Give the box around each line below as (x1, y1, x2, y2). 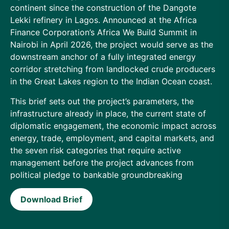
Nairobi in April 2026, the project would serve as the (10, 39, 213, 50)
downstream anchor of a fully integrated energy (10, 52, 196, 62)
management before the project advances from (10, 157, 194, 168)
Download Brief (20, 194, 82, 205)
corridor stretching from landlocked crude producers (10, 64, 215, 75)
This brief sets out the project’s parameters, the (10, 96, 194, 106)
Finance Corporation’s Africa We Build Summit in (10, 27, 197, 38)
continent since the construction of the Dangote (10, 3, 196, 13)
